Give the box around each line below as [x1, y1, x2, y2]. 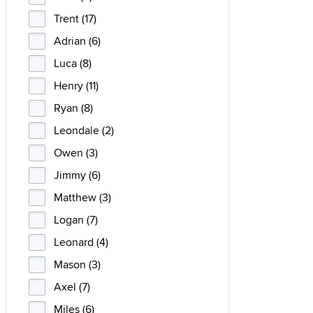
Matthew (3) [54, 189, 111, 205]
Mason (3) [54, 256, 101, 272]
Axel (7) [54, 279, 90, 295]
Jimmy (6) [54, 167, 101, 183]
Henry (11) [54, 78, 99, 94]
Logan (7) [54, 212, 98, 228]
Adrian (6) [54, 33, 101, 49]
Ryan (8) [54, 100, 93, 116]
